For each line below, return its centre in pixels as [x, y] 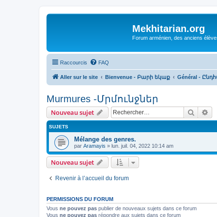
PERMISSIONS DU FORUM [80, 199]
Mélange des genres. [105, 139]
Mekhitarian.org [169, 29]
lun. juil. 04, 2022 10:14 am [142, 146]
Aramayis [94, 146]
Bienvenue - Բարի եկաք [138, 77]
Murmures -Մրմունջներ [102, 99]
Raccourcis [74, 62]
